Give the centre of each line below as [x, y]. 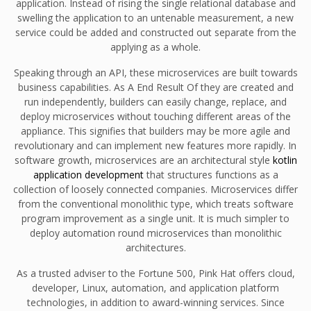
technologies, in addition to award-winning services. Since [155, 302]
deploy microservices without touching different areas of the [155, 116]
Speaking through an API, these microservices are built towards [155, 72]
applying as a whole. [155, 47]
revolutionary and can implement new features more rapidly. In [155, 145]
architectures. [155, 247]
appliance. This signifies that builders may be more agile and [155, 131]
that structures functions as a [211, 174]
